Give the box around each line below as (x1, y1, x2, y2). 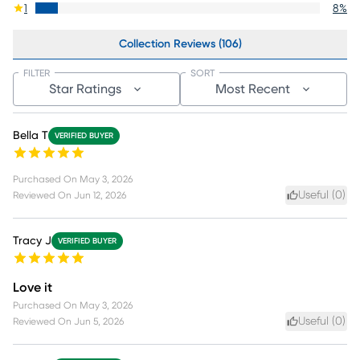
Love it (13, 280, 52, 294)
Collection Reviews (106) (118, 38, 242, 50)
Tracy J (13, 235, 51, 247)
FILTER (23, 67, 50, 78)
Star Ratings (49, 82, 121, 96)
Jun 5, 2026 (74, 316, 124, 326)
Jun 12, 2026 (74, 190, 126, 200)
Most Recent (215, 82, 290, 96)
